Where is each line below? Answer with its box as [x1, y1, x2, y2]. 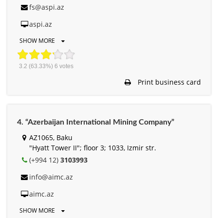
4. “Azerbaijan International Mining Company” [17, 118, 174, 126]
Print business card [136, 77, 201, 87]
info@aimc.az [29, 172, 73, 182]
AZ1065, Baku [29, 132, 73, 142]
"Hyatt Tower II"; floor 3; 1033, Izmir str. [29, 143, 156, 152]
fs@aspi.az [29, 2, 64, 12]
